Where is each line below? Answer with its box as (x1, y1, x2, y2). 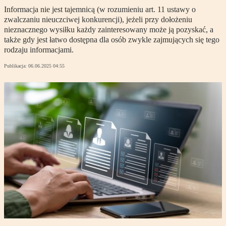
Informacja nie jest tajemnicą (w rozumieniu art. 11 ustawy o (4, 5, 196, 14)
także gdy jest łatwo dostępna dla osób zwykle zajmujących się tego (4, 35, 219, 44)
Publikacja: (4, 63, 28, 69)
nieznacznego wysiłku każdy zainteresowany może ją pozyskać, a (4, 25, 213, 34)
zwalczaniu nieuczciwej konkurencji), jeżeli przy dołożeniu (4, 15, 192, 24)
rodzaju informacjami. (4, 45, 74, 54)
